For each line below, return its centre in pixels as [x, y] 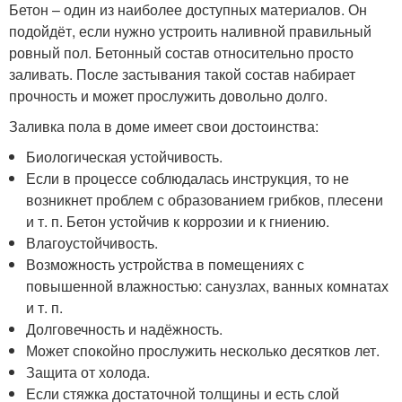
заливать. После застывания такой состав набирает [182, 74]
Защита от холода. [88, 372]
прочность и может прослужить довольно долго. [168, 96]
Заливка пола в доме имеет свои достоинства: [164, 127]
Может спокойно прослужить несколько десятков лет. [203, 351]
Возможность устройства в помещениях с [166, 265]
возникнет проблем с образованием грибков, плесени [205, 200]
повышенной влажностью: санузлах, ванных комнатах [208, 286]
